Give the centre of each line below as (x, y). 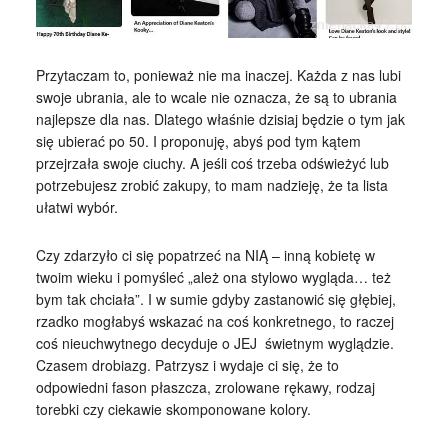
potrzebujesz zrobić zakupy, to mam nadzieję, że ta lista (211, 184)
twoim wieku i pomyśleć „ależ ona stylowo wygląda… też (213, 276)
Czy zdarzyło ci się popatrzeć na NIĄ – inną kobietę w (205, 254)
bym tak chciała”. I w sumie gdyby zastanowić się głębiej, (215, 298)
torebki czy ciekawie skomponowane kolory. (173, 408)
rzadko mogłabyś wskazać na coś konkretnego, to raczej (214, 320)
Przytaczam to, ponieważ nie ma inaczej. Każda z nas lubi (218, 74)
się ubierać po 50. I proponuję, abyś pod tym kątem (198, 140)
